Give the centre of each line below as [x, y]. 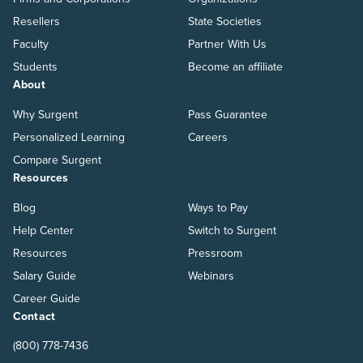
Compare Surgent [57, 160]
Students [35, 66]
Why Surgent [45, 114]
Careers [208, 137]
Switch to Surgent [232, 230]
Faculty [31, 44]
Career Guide [47, 298]
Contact [34, 316]
